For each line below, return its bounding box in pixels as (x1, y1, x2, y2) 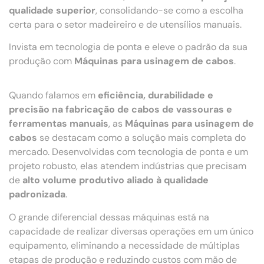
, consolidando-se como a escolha (95, 4, 243, 16)
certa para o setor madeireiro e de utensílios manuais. (9, 18, 242, 31)
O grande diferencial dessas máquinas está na (9, 210, 209, 223)
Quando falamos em (9, 89, 98, 102)
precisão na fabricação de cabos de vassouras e (9, 103, 232, 116)
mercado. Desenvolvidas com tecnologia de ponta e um (9, 146, 248, 159)
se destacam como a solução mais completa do (37, 131, 246, 144)
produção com (9, 55, 74, 68)
